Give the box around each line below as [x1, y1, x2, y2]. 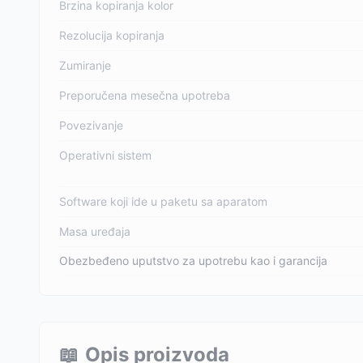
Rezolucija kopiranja [59, 28, 164, 42]
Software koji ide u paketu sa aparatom [59, 194, 267, 208]
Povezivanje [59, 118, 123, 132]
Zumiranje [59, 58, 111, 72]
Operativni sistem [59, 148, 152, 162]
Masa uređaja [59, 224, 130, 238]
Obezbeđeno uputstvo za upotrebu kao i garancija [59, 254, 327, 267]
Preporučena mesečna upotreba [59, 88, 230, 102]
